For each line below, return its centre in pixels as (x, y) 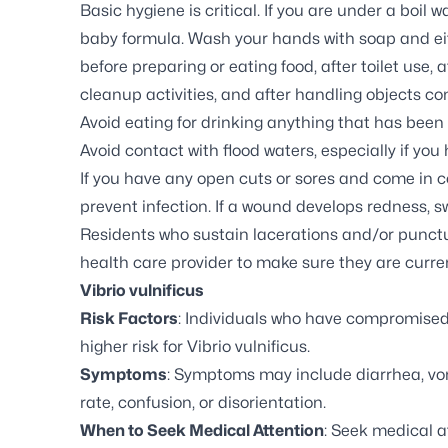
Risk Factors (129, 318)
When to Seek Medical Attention (202, 430)
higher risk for (133, 346)
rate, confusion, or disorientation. (203, 402)
